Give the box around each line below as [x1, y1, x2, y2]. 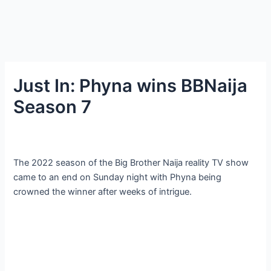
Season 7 [13, 96, 92, 117]
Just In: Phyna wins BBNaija [13, 74, 248, 96]
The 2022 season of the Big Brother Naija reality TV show [13, 157, 249, 168]
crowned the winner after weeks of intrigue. [13, 186, 192, 197]
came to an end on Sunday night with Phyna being [13, 171, 222, 183]
